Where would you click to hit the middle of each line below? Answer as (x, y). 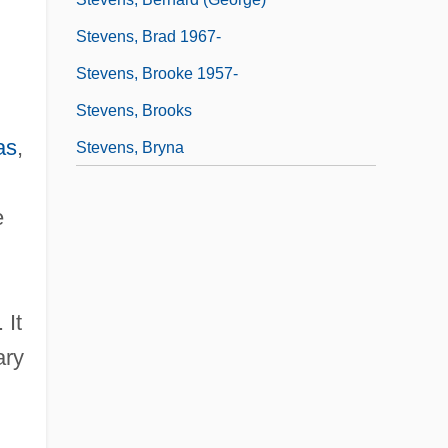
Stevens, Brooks (134, 111)
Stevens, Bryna (130, 148)
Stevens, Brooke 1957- (157, 74)
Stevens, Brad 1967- (148, 37)
